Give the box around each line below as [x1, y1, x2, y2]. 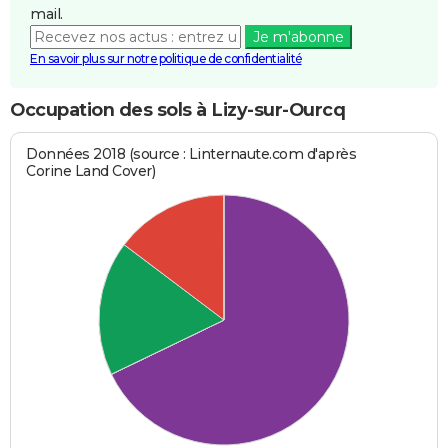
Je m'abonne [252, 28, 344, 47]
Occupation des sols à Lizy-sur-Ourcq [10, 99, 345, 122]
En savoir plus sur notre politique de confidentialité [30, 51, 302, 67]
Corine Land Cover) [26, 161, 156, 180]
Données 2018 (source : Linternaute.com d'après [26, 144, 357, 163]
